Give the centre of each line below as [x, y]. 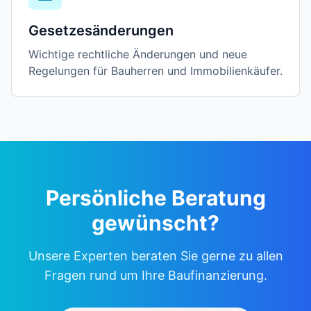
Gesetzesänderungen [101, 31]
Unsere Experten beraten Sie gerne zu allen [155, 256]
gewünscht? [155, 223]
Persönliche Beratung [155, 198]
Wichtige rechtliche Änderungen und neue [138, 54]
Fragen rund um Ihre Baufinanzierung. [155, 275]
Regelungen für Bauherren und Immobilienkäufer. [155, 71]
